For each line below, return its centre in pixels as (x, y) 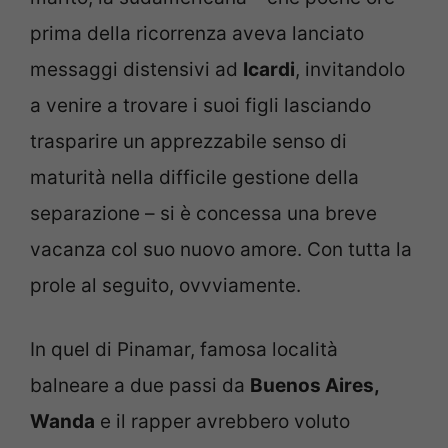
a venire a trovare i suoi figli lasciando (200, 105)
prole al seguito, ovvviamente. (165, 285)
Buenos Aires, (314, 386)
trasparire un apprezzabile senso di (188, 141)
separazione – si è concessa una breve (203, 213)
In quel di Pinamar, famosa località (184, 350)
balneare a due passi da (140, 386)
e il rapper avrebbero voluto (222, 422)
